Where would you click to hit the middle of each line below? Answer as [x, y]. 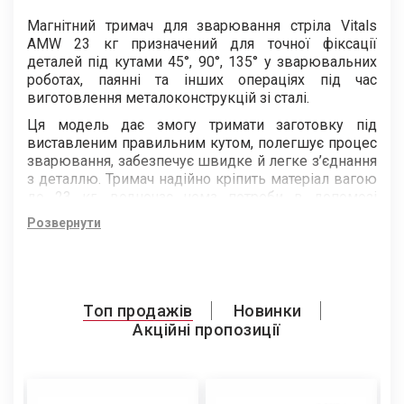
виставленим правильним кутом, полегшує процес [202, 143]
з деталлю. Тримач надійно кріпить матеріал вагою [202, 179]
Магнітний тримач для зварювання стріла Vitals [202, 26]
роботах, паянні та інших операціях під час [202, 80]
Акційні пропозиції [207, 330]
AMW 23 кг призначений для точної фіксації [202, 44]
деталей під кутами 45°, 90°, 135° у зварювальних [202, 62]
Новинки [267, 311]
